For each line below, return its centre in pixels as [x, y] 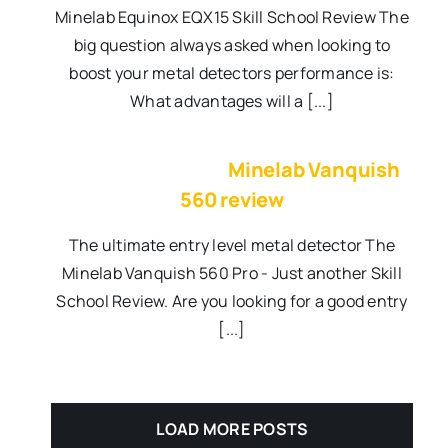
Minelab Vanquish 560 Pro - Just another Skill [232, 273]
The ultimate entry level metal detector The [232, 245]
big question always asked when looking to [232, 45]
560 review [231, 200]
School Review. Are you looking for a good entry [232, 301]
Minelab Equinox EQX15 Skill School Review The [232, 17]
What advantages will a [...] [232, 101]
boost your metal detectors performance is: [232, 73]
